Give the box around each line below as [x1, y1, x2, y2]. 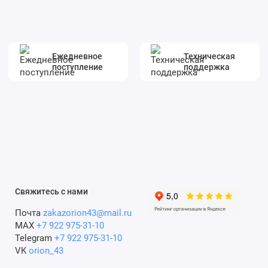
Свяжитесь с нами [14, 186, 88, 196]
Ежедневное [52, 51, 103, 61]
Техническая [184, 51, 236, 61]
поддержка [184, 62, 230, 72]
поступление [52, 62, 103, 72]
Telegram [14, 233, 54, 244]
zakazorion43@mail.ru [42, 208, 132, 219]
